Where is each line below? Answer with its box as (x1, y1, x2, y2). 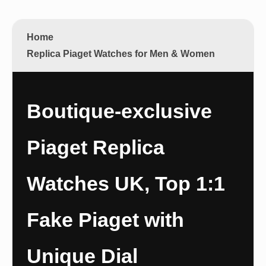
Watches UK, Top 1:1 (27, 172, 225, 195)
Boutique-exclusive (27, 100, 212, 122)
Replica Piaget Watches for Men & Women (27, 49, 215, 59)
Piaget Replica (27, 136, 164, 159)
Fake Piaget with (27, 208, 184, 231)
